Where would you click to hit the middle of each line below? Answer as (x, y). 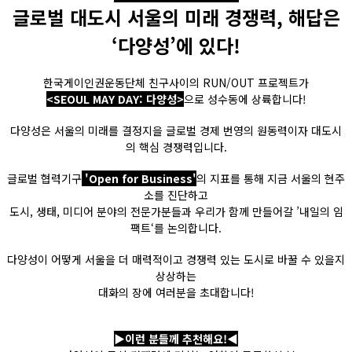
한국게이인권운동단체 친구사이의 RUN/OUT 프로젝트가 (176, 82)
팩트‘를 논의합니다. (176, 228)
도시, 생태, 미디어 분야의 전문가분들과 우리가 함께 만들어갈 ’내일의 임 (176, 211)
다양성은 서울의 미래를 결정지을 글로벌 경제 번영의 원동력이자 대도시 (176, 130)
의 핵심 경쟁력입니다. (176, 147)
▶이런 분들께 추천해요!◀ (176, 339)
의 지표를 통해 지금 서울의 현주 (271, 178)
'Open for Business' (139, 178)
